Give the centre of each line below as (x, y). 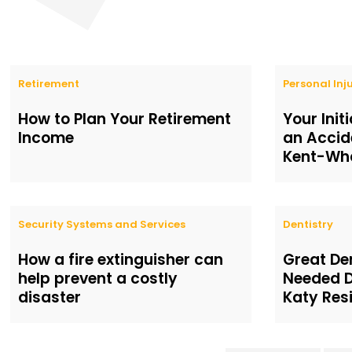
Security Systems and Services (102, 225)
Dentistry (308, 225)
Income (46, 138)
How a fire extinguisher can (121, 260)
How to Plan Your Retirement (125, 119)
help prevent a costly (98, 279)
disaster (50, 298)
